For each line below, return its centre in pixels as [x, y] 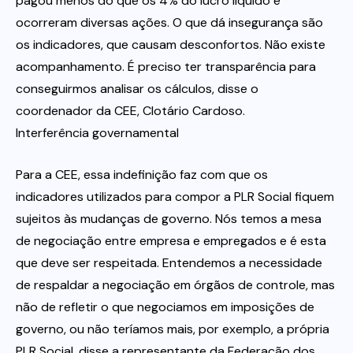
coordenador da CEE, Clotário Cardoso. [130, 110]
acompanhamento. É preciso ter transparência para [166, 66]
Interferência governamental [97, 132]
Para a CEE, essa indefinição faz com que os [142, 174]
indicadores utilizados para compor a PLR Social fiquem [175, 196]
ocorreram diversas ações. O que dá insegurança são [169, 22]
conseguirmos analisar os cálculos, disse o [137, 88]
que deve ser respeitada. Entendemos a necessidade [169, 262]
